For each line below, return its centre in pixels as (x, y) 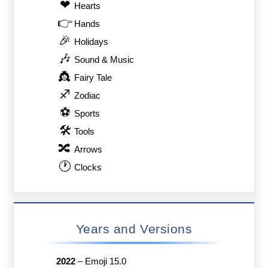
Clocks (88, 167)
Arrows (89, 149)
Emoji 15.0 (105, 261)
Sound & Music (104, 60)
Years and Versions (134, 229)
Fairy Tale (93, 77)
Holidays (92, 42)
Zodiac (88, 95)
